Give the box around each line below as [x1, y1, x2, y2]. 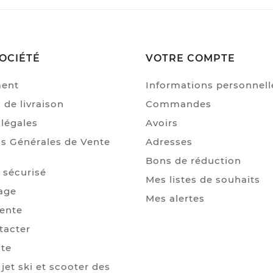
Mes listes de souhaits [146, 173, 260, 185]
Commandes [146, 97, 211, 110]
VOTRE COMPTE [146, 52, 235, 64]
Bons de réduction [146, 154, 241, 166]
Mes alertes [146, 192, 205, 204]
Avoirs [146, 116, 178, 129]
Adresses [146, 135, 193, 147]
